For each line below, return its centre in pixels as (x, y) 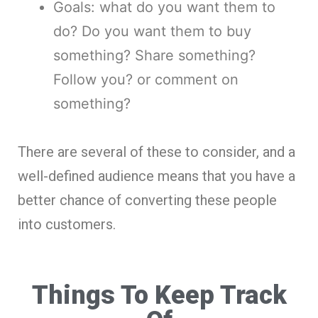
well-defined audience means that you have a (157, 176)
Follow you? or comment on (146, 79)
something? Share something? (154, 55)
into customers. (67, 224)
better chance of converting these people (147, 200)
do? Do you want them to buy (152, 31)
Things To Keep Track (159, 295)
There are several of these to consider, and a (157, 152)
